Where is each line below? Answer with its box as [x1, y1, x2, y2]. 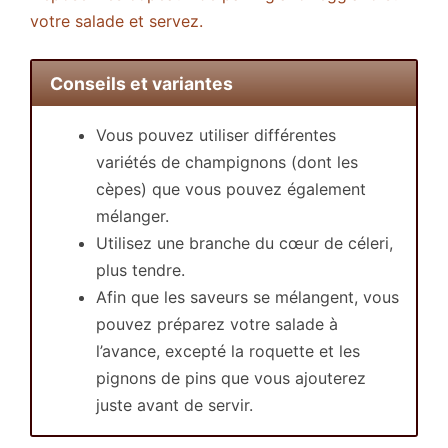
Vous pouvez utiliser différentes [96, 125, 336, 145]
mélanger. [96, 206, 169, 226]
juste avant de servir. [96, 395, 253, 415]
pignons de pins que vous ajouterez [96, 368, 366, 388]
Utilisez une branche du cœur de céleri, [96, 233, 393, 253]
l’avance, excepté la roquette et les [96, 341, 360, 361]
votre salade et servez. [30, 11, 203, 32]
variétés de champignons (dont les [96, 152, 358, 172]
